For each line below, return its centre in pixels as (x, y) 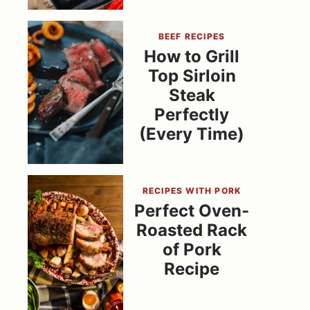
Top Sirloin (192, 75)
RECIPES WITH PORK (192, 190)
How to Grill (192, 56)
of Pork (192, 249)
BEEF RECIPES (192, 36)
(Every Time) (192, 134)
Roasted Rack (192, 230)
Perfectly (192, 114)
